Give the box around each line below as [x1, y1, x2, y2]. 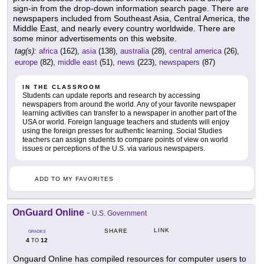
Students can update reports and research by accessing [22, 91, 200, 100]
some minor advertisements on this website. [13, 34, 177, 44]
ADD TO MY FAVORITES [35, 176, 114, 183]
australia [120, 47, 149, 56]
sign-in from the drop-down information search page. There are [13, 4, 249, 14]
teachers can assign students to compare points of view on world [22, 136, 228, 144]
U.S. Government [92, 209, 147, 218]
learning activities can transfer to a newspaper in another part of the [22, 109, 237, 118]
